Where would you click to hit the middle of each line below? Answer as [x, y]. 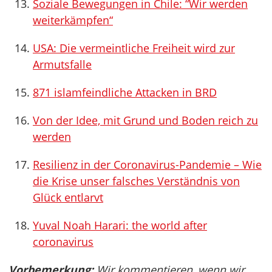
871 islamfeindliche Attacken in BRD [125, 92]
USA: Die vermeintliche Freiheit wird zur [134, 48]
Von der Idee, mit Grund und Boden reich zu [145, 120]
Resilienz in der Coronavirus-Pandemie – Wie [147, 165]
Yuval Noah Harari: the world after [120, 225]
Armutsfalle [62, 64]
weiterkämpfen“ [73, 20]
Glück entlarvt [68, 197]
